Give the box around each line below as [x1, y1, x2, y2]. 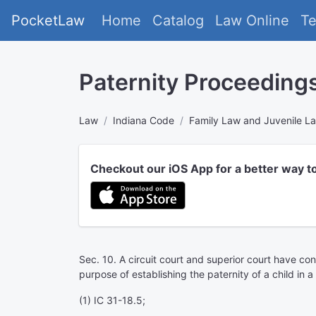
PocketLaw [11, 12, 85, 29]
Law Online [215, 12, 289, 29]
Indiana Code [113, 114, 174, 126]
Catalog [152, 12, 204, 29]
